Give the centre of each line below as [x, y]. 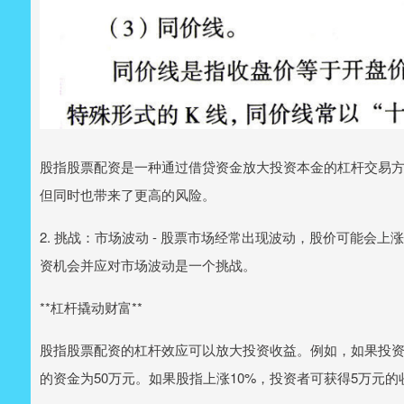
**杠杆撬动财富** [91, 307]
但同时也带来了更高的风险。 [128, 194]
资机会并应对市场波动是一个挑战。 [148, 264]
